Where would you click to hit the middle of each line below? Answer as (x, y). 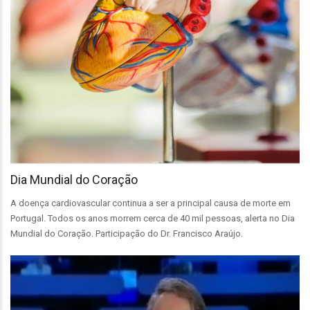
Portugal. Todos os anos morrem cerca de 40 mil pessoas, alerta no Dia (153, 218)
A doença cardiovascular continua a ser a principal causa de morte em (151, 203)
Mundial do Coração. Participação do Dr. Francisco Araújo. (133, 234)
